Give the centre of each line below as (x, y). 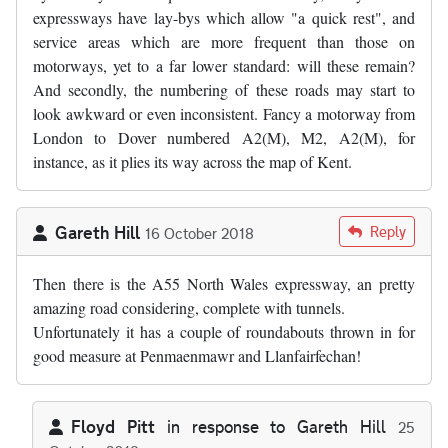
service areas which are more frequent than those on (224, 41)
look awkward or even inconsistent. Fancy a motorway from (224, 113)
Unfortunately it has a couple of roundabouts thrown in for (224, 331)
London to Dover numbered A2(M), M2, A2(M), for (224, 137)
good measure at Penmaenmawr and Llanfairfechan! (197, 355)
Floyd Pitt (113, 425)
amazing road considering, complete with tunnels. (189, 307)
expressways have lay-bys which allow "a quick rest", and (224, 17)
